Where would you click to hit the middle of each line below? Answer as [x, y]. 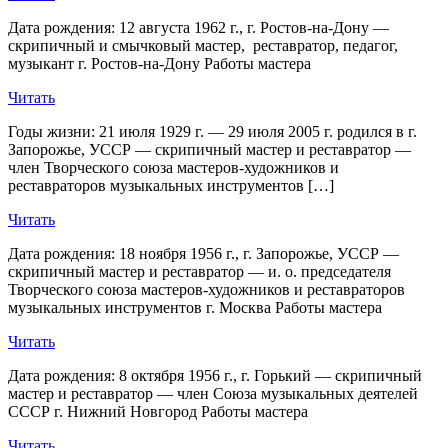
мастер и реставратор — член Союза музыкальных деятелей [213, 393]
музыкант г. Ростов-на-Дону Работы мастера [159, 63]
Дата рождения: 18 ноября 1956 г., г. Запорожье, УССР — [203, 253]
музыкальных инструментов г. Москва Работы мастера [195, 307]
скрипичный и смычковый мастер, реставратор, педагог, [203, 45]
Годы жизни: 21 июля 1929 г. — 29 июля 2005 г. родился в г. [212, 131]
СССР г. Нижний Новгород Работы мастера [158, 411]
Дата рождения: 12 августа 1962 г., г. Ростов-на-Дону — [198, 27]
